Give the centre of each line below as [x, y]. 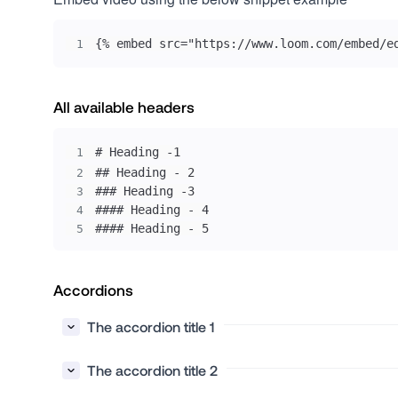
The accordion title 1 [151, 326]
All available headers [124, 107]
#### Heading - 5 [151, 228]
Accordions [93, 290]
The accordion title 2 [152, 370]
